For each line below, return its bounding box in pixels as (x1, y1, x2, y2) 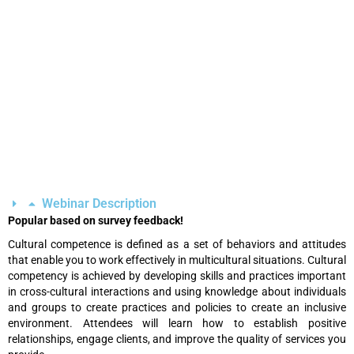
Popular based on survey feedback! (8, 213, 183, 227)
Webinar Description (42, 195, 156, 211)
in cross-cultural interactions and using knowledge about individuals (8, 284, 346, 298)
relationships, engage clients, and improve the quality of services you (8, 332, 346, 345)
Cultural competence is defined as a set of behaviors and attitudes (8, 237, 346, 250)
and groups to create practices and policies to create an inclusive (8, 300, 346, 314)
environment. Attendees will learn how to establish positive (8, 316, 346, 330)
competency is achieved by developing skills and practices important (8, 269, 346, 282)
